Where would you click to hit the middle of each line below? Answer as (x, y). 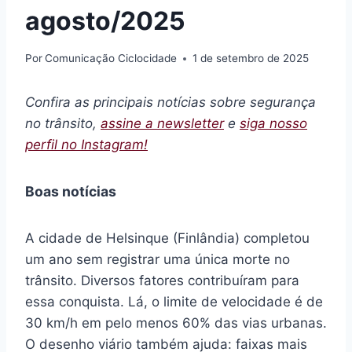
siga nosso (273, 124)
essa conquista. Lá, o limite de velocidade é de (174, 302)
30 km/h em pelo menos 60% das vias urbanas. (176, 323)
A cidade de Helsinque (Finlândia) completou (167, 238)
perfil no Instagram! (86, 145)
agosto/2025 (105, 20)
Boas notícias (71, 192)
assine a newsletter (162, 124)
